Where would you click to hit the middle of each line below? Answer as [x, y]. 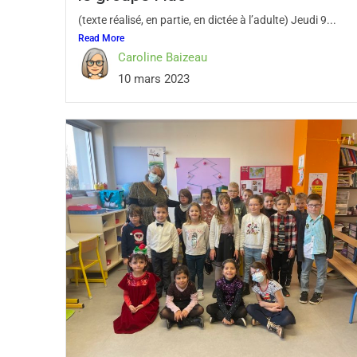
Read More [101, 38]
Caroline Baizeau [163, 57]
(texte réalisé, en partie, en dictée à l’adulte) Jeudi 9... [207, 20]
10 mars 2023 [154, 79]
